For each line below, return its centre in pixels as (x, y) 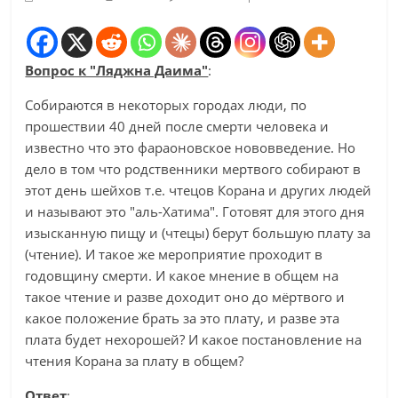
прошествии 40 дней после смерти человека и (177, 126)
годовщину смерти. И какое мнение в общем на (182, 275)
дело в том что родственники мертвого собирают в (193, 169)
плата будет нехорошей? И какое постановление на (194, 339)
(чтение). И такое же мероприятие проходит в (174, 254)
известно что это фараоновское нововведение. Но (191, 147)
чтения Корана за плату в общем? (135, 361)
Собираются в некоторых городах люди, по (166, 105)
